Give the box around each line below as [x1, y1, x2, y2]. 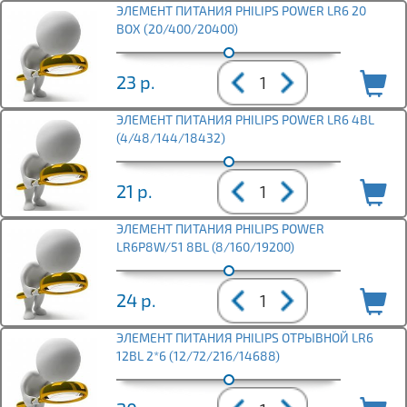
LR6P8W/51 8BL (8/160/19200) [116, 239, 294, 255]
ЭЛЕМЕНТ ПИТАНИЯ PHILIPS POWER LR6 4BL [116, 112, 374, 128]
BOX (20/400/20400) [116, 21, 238, 37]
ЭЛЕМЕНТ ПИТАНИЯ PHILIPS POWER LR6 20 [116, 3, 366, 19]
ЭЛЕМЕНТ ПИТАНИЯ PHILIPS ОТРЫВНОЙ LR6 [116, 330, 373, 346]
